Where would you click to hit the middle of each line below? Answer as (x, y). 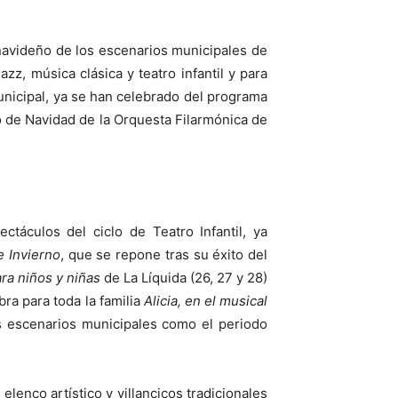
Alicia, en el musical (206, 301)
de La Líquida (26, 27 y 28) (184, 278)
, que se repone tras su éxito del (163, 255)
